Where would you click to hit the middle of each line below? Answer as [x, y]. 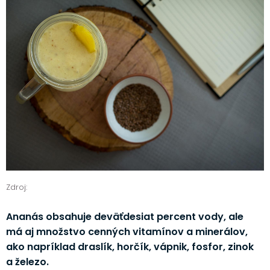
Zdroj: [16, 187]
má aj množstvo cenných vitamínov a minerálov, [127, 231]
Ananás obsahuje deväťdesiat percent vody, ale [124, 216]
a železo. [27, 262]
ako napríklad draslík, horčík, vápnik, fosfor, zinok [130, 246]
